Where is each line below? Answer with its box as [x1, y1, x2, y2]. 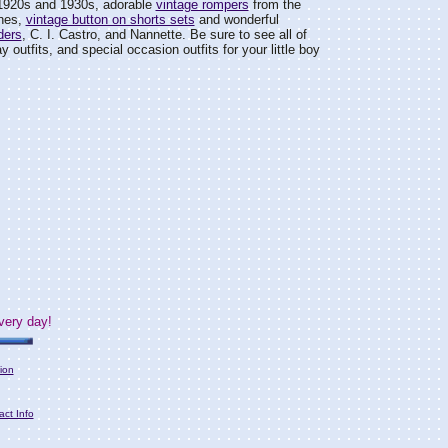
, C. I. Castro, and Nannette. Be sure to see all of [21, 27, 307, 42]
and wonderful [194, 12, 279, 27]
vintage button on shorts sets [25, 12, 195, 27]
